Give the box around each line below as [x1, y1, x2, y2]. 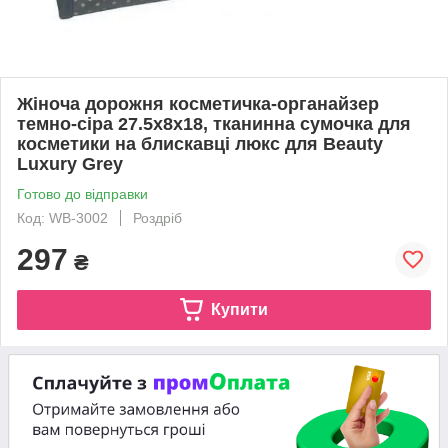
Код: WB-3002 [17, 209, 108, 226]
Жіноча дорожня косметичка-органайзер [17, 93, 379, 114]
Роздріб [133, 209, 182, 226]
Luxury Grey [17, 153, 123, 174]
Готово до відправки [17, 185, 148, 202]
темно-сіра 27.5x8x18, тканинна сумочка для [17, 113, 411, 134]
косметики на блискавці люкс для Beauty [17, 133, 383, 154]
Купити [210, 300, 268, 318]
